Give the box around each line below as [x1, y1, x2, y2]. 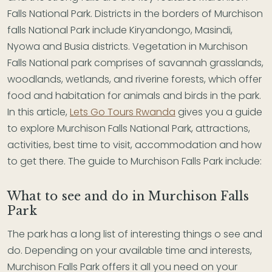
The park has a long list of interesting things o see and [7, 226, 262, 241]
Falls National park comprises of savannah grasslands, [7, 55, 263, 70]
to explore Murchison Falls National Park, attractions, [7, 121, 250, 135]
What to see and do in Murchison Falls [7, 188, 250, 203]
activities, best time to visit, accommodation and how [7, 137, 262, 152]
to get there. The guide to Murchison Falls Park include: [7, 154, 262, 168]
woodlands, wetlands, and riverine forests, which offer [7, 72, 262, 86]
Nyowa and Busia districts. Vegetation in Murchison [7, 39, 248, 53]
